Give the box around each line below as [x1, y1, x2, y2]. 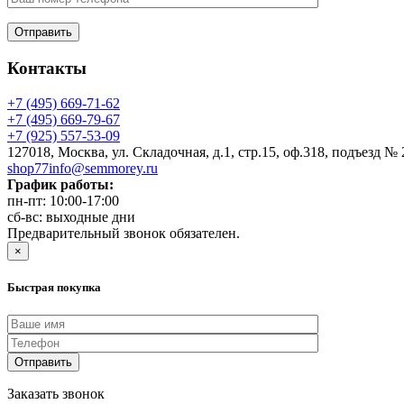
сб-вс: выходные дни [7, 208, 135, 225]
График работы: [7, 176, 114, 192]
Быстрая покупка [7, 280, 101, 294]
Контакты [7, 58, 87, 78]
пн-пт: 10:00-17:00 [7, 192, 119, 208]
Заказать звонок [7, 385, 105, 401]
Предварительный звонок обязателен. [7, 225, 240, 241]
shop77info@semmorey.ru [7, 160, 158, 176]
